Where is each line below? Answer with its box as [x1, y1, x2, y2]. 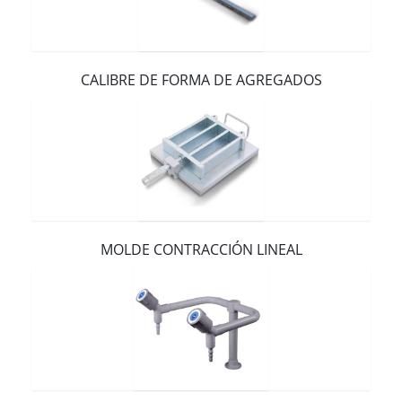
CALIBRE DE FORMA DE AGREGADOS [80, 70, 322, 90]
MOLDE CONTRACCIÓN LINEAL [100, 240, 302, 259]
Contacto [25, 4, 82, 22]
